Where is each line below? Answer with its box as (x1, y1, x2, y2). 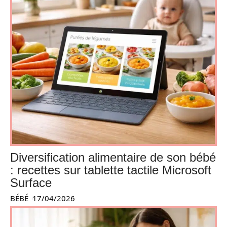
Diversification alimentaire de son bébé (10, 150, 216, 164)
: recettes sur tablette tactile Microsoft (10, 163, 211, 177)
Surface (10, 175, 52, 190)
